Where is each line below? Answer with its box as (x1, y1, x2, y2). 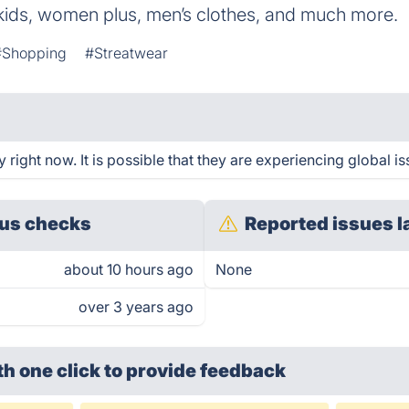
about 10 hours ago (64, 260, 194, 278)
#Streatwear (85, 44, 169, 62)
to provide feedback (104, 360, 287, 382)
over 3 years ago (79, 298, 194, 316)
